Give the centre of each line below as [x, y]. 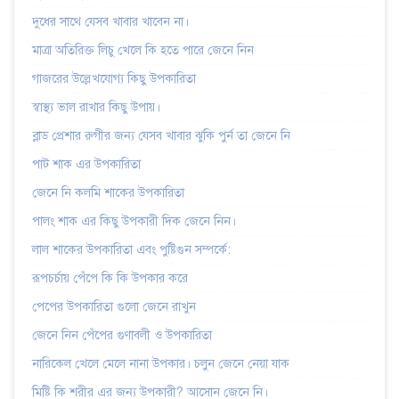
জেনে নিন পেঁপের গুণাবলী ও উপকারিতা [122, 335]
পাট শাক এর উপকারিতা [86, 164]
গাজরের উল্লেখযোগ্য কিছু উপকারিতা [114, 78]
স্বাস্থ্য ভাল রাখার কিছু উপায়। [96, 107]
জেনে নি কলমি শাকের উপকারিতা [108, 192]
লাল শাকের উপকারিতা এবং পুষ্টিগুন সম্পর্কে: [131, 249]
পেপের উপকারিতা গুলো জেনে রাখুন [114, 306]
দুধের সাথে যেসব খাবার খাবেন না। [110, 21]
